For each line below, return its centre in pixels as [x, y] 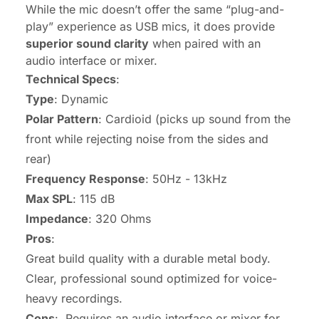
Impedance [57, 218]
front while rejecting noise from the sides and [147, 138]
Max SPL [49, 198]
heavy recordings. [74, 298]
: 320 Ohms [120, 218]
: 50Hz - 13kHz [186, 178]
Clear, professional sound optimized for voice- [151, 278]
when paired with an [205, 43]
